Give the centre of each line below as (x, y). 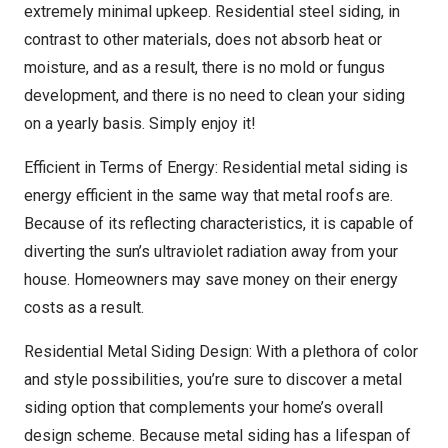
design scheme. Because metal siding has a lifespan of (217, 435)
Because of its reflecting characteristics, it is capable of (219, 223)
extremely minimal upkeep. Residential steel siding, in (212, 11)
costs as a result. (84, 307)
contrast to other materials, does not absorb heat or (203, 39)
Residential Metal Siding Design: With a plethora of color (221, 351)
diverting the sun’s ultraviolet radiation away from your (211, 251)
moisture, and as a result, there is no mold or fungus (204, 67)
